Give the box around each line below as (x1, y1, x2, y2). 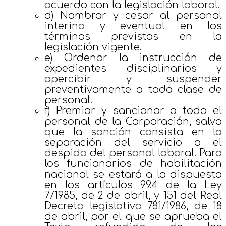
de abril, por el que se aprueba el (44, 211, 222, 222)
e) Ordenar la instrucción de (44, 52, 222, 63)
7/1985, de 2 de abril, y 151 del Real (44, 190, 222, 201)
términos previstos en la (44, 31, 222, 42)
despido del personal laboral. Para (44, 147, 222, 158)
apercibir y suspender (44, 73, 222, 84)
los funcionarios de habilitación (44, 158, 222, 169)
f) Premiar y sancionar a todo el (44, 105, 222, 116)
